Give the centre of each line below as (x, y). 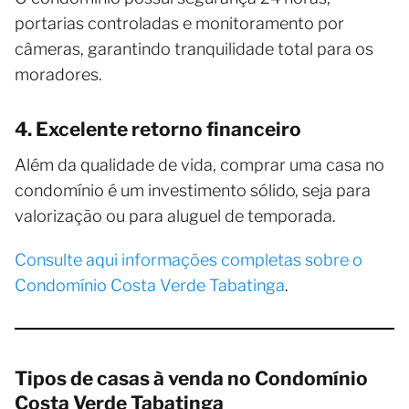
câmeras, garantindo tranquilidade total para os (194, 49)
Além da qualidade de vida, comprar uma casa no (199, 165)
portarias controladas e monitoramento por (179, 24)
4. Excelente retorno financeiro (158, 130)
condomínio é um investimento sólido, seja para (193, 191)
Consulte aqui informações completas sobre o (189, 260)
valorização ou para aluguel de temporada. (175, 216)
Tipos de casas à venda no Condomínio (191, 379)
